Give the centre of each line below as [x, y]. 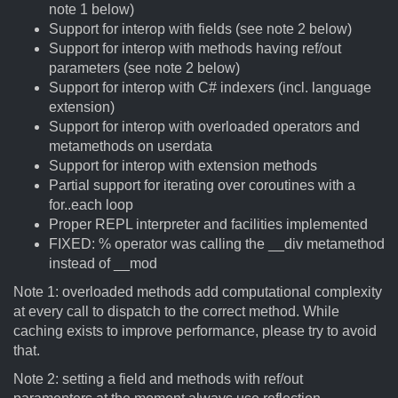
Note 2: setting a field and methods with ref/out [158, 379]
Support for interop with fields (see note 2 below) [200, 29]
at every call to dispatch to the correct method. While [176, 311]
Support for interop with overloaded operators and [204, 127]
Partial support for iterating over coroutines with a [202, 185]
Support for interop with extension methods [183, 166]
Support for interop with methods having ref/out [195, 48]
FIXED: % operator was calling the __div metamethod [217, 244]
